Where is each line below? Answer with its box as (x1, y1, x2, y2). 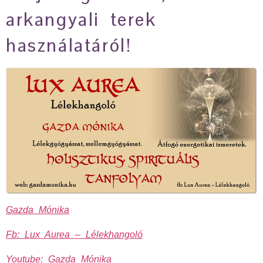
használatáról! (6, 33, 132, 57)
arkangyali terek (6, 8, 157, 31)
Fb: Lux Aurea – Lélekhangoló (6, 229, 143, 240)
